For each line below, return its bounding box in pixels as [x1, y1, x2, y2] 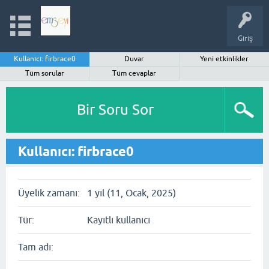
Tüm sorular [25, 69, 65, 77]
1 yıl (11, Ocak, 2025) [87, 187, 176, 198]
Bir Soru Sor [77, 101, 154, 118]
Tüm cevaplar [112, 69, 157, 77]
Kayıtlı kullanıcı [87, 214, 150, 225]
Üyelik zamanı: [18, 187, 80, 198]
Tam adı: [18, 241, 53, 252]
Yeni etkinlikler [199, 55, 249, 63]
